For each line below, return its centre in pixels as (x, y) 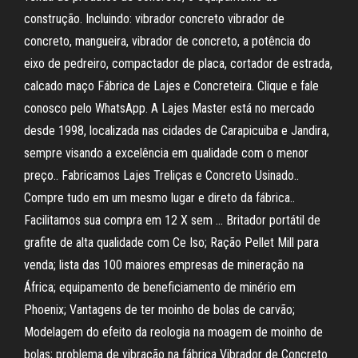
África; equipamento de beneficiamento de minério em (160, 287)
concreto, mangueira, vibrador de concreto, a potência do (167, 41)
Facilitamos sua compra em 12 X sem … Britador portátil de (172, 220)
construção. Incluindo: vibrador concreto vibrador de (154, 19)
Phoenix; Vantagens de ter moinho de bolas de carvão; (159, 310)
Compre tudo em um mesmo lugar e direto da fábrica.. (159, 198)
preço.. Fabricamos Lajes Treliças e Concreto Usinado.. (161, 175)
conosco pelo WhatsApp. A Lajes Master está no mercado (169, 108)
